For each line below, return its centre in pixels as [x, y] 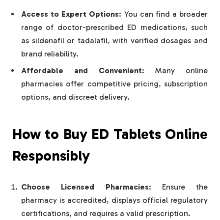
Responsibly [51, 155]
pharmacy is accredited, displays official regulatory [114, 200]
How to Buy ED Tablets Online [110, 134]
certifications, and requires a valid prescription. [106, 214]
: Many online [175, 71]
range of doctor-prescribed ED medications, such [114, 27]
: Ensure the [178, 187]
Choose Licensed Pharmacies [85, 187]
